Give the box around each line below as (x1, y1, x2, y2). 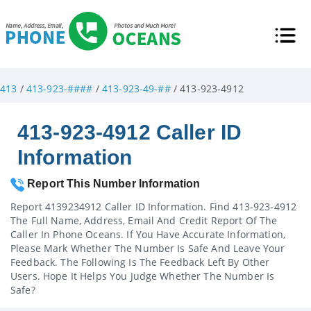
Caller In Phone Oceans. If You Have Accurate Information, (10, 227, 285, 241)
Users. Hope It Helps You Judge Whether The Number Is (10, 269, 275, 283)
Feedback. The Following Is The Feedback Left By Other (10, 255, 270, 269)
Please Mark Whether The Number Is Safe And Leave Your (10, 241, 285, 255)
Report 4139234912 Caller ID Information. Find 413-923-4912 (10, 199, 297, 213)
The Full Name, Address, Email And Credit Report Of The (10, 213, 278, 227)
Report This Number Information (24, 178, 201, 190)
